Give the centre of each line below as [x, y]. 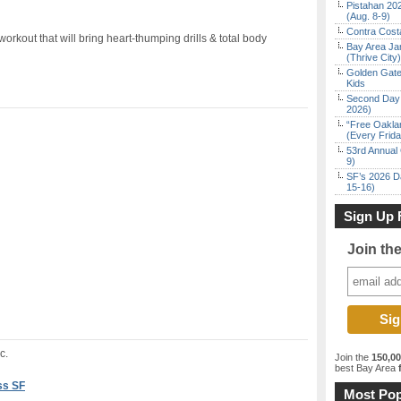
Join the [353, 357]
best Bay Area [365, 368]
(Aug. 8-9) [368, 16]
